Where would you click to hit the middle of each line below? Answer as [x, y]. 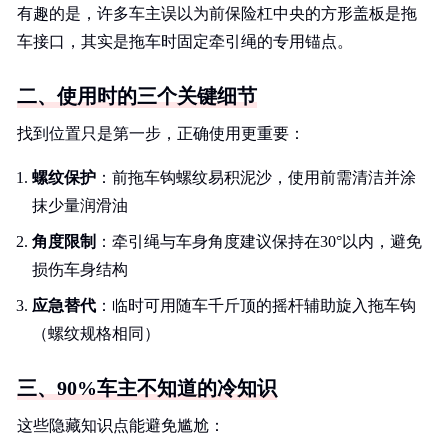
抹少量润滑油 [80, 205]
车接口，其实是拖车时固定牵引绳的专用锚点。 [185, 41]
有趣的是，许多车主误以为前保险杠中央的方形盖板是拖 [217, 13]
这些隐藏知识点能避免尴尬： [121, 425]
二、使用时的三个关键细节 [137, 96]
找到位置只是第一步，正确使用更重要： [161, 133]
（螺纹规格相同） [96, 333]
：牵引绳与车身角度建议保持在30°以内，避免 [259, 241]
